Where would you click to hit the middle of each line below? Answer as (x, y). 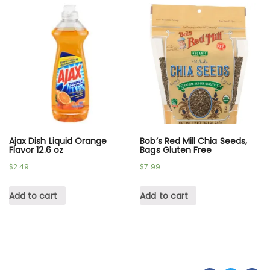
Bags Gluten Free (176, 150)
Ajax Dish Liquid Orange (58, 141)
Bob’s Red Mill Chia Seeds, (193, 141)
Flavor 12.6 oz (36, 150)
